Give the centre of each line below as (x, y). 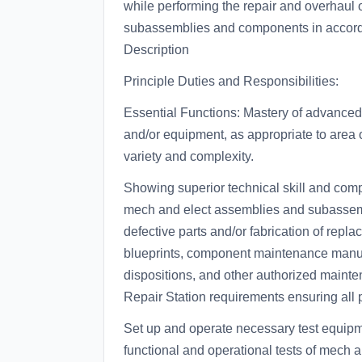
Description (156, 50)
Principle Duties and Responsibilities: (231, 81)
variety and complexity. (189, 156)
